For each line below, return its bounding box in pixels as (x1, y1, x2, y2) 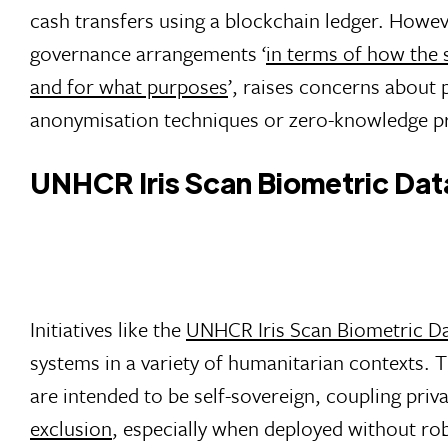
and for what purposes (30, 71, 228, 102)
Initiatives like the (30, 314, 186, 345)
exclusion (30, 413, 112, 444)
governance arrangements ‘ (30, 38, 266, 69)
